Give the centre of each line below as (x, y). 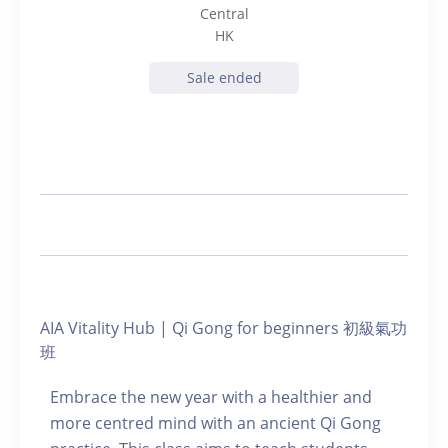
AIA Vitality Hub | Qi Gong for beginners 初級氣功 (223, 328)
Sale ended (224, 77)
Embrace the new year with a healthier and (211, 397)
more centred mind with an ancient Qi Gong (215, 423)
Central (224, 13)
